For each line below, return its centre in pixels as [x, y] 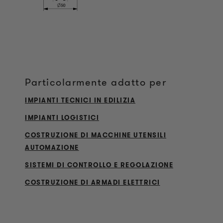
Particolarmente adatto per [96, 82]
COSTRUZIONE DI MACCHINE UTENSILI [96, 135]
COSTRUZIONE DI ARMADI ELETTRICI [93, 182]
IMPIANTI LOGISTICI [62, 118]
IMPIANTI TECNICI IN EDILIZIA [80, 100]
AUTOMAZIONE [52, 148]
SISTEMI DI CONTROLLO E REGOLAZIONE [99, 165]
